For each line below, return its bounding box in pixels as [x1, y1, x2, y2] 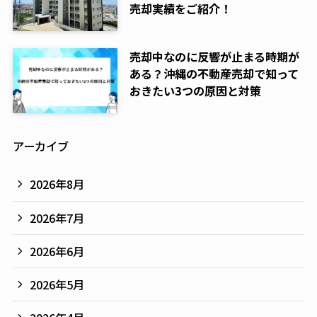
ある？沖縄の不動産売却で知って [129, 65, 299, 83]
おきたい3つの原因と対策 [129, 82, 261, 100]
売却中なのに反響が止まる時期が [129, 48, 299, 66]
